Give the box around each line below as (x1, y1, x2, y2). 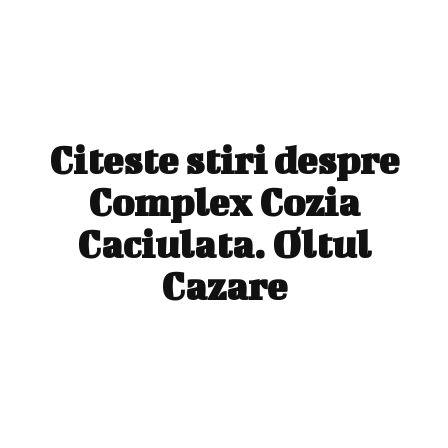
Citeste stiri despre (49, 137, 399, 182)
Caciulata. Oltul (77, 221, 371, 266)
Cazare (161, 263, 287, 308)
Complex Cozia (88, 179, 360, 224)
